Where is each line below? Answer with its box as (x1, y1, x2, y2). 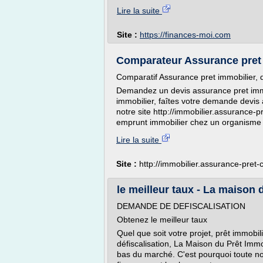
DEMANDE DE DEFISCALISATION (117, 201, 245, 211)
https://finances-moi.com (140, 30, 231, 39)
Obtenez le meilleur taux (117, 215, 207, 224)
